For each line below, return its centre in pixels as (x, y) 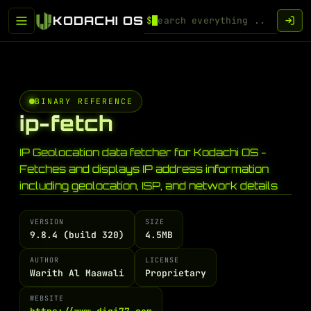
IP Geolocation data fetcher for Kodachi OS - (143, 152)
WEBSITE (47, 298)
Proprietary (176, 273)
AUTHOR (44, 260)
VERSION (47, 222)
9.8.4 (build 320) (77, 235)
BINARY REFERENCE (84, 101)
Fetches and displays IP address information (144, 169)
